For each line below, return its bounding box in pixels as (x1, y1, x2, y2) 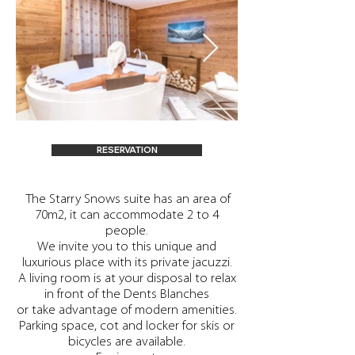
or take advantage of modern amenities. (17, 303, 237, 317)
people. (105, 224, 148, 238)
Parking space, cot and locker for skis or (19, 319, 235, 333)
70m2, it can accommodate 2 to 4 (35, 208, 219, 222)
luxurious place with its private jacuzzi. (21, 256, 232, 269)
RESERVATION (96, 144, 158, 155)
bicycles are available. (68, 335, 185, 349)
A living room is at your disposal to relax (17, 272, 236, 285)
